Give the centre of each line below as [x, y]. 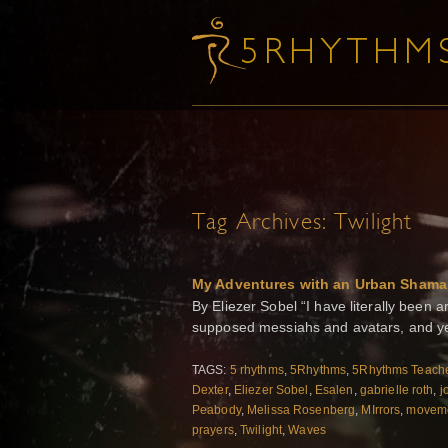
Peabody [216, 410]
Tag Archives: [263, 223]
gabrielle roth [396, 390]
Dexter [210, 390]
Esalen [334, 390]
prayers [213, 430]
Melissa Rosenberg [301, 410]
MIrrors [381, 410]
